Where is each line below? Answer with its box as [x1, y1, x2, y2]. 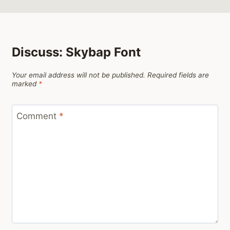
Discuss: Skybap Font [12, 45, 141, 60]
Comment [16, 111, 59, 122]
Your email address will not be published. [12, 70, 145, 79]
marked [12, 79, 39, 88]
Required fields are [147, 70, 209, 79]
